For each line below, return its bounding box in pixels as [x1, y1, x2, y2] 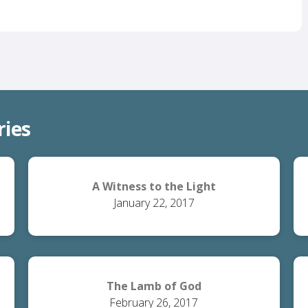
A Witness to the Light [91, 179, 216, 194]
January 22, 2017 [113, 195, 195, 210]
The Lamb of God [106, 278, 201, 294]
